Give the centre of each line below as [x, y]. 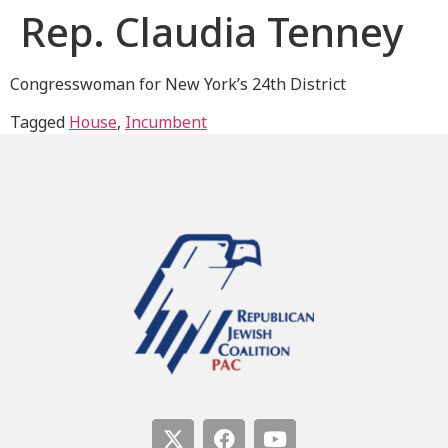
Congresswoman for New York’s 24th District [178, 84]
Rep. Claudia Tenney [211, 31]
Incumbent [166, 122]
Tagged [39, 122]
